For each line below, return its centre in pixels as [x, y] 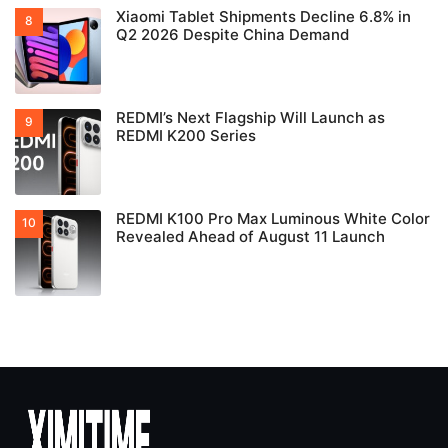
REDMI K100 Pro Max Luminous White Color [273, 219]
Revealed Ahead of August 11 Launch [250, 237]
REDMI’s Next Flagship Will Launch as [250, 118]
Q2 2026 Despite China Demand [232, 35]
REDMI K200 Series [186, 136]
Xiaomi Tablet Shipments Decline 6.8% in [263, 17]
